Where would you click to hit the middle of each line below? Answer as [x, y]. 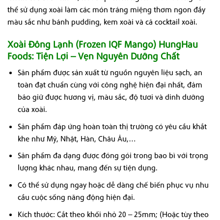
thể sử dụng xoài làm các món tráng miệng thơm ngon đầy [106, 9]
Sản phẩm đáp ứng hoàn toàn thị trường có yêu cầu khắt [112, 126]
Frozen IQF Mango [116, 44]
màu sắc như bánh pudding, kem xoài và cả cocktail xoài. [102, 21]
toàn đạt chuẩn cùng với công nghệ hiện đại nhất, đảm [110, 85]
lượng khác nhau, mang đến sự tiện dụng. [87, 168]
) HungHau [176, 44]
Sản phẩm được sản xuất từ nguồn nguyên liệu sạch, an [110, 72]
